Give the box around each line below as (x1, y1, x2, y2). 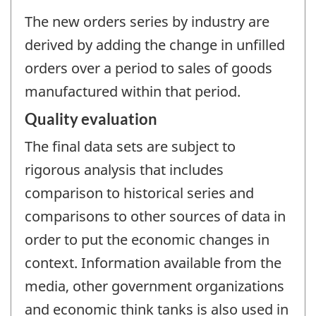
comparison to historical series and (25, 183, 254, 203)
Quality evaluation (25, 109, 157, 129)
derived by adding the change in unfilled (25, 35, 285, 54)
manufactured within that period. (25, 81, 241, 101)
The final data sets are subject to (25, 137, 236, 157)
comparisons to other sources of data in (25, 207, 286, 226)
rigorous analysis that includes (25, 160, 224, 180)
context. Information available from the (25, 253, 281, 273)
